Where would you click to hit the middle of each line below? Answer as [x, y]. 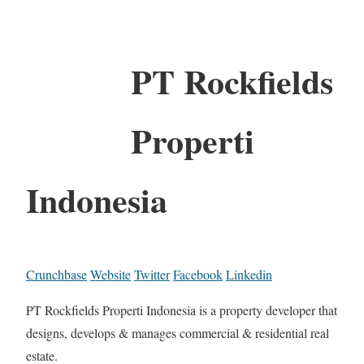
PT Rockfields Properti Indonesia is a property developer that [182, 310]
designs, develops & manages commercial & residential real [178, 332]
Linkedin [249, 274]
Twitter [152, 274]
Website [110, 274]
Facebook [198, 274]
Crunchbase [56, 274]
